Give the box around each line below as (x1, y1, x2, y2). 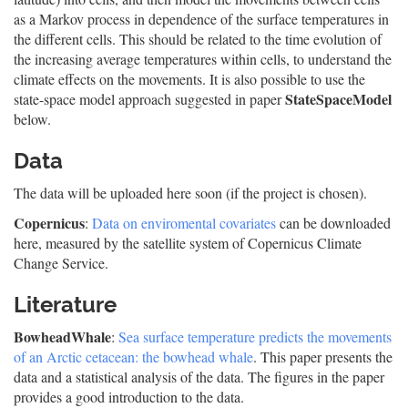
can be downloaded (276, 213, 391, 232)
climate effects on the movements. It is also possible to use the (14, 69, 365, 88)
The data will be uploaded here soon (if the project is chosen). (14, 183, 367, 202)
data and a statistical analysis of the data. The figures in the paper (14, 367, 384, 386)
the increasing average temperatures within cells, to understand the (14, 49, 392, 68)
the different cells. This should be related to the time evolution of (14, 29, 382, 48)
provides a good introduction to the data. (14, 387, 244, 406)
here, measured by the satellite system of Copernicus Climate (14, 233, 362, 252)
